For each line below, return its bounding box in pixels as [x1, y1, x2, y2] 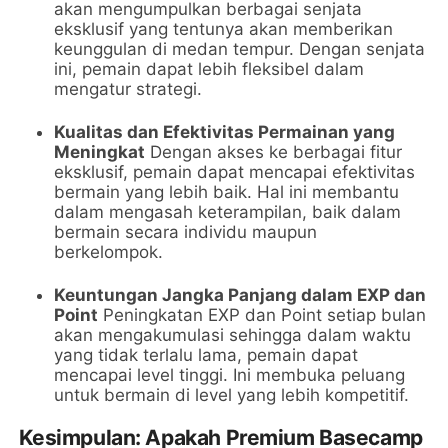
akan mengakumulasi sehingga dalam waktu [54, 325, 412, 346]
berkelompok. [54, 242, 164, 263]
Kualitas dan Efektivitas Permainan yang [54, 122, 396, 143]
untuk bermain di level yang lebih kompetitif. [54, 385, 410, 406]
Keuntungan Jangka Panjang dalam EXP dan [54, 285, 427, 306]
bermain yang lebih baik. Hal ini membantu [54, 182, 400, 203]
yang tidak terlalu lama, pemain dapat [54, 345, 359, 366]
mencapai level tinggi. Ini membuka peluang [54, 365, 406, 386]
